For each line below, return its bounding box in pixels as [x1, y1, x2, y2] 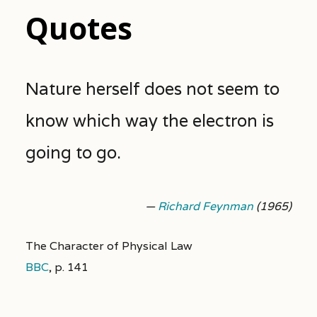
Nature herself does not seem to [25, 77, 279, 100]
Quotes [25, 8, 132, 49]
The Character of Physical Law [25, 238, 192, 253]
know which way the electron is [25, 109, 274, 132]
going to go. [25, 141, 121, 163]
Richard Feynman [158, 198, 254, 214]
